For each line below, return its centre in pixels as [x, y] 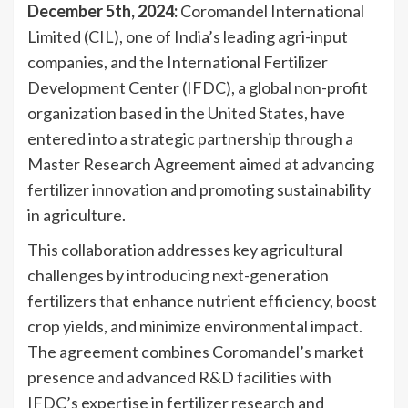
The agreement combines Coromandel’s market [196, 351]
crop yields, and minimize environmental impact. [195, 326]
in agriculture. [76, 214]
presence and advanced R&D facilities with [179, 377]
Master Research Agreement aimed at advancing [201, 163]
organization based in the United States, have [186, 112]
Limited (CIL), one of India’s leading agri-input [188, 36]
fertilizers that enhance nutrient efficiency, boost [202, 300]
